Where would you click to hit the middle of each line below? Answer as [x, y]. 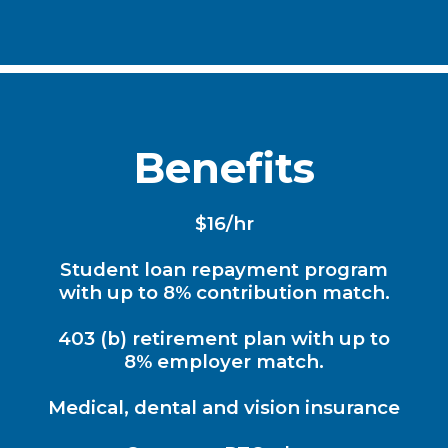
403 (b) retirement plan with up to [224, 338]
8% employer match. [224, 361]
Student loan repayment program [224, 269]
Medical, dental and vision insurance [224, 407]
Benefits [224, 167]
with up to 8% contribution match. [224, 292]
